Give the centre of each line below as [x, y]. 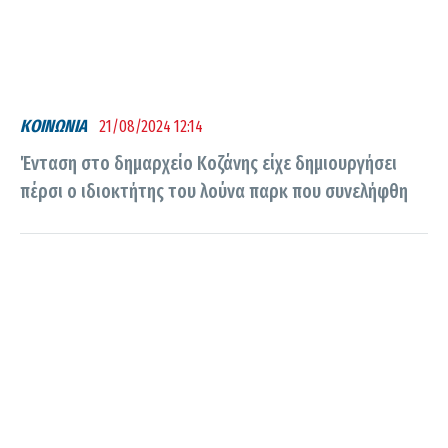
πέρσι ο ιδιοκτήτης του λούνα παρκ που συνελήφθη [214, 191]
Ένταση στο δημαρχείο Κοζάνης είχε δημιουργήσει [208, 163]
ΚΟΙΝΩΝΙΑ [53, 127]
